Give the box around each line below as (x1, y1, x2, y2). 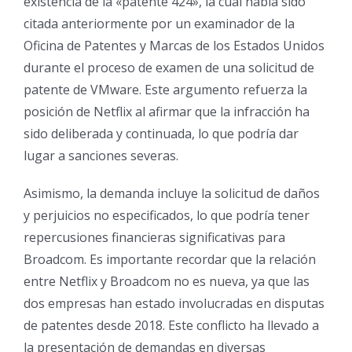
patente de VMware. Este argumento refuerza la (24, 81, 307, 98)
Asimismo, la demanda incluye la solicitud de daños (24, 185, 320, 202)
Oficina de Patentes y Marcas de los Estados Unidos (24, 37, 324, 54)
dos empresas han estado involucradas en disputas (24, 295, 324, 312)
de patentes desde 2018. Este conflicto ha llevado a (24, 317, 319, 334)
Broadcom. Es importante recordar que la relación (24, 251, 316, 268)
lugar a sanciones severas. (24, 147, 178, 164)
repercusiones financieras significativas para (24, 229, 285, 246)
